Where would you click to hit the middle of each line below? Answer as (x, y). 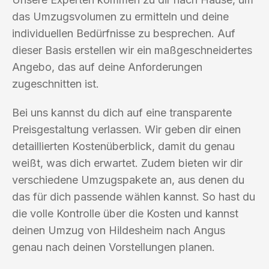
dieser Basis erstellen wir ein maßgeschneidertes (132, 50)
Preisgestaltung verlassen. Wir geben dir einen (126, 129)
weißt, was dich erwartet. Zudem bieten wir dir (127, 163)
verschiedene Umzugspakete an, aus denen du (128, 180)
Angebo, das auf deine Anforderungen (107, 67)
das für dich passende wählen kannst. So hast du (134, 196)
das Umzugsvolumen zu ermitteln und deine (120, 16)
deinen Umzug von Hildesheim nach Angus (119, 230)
